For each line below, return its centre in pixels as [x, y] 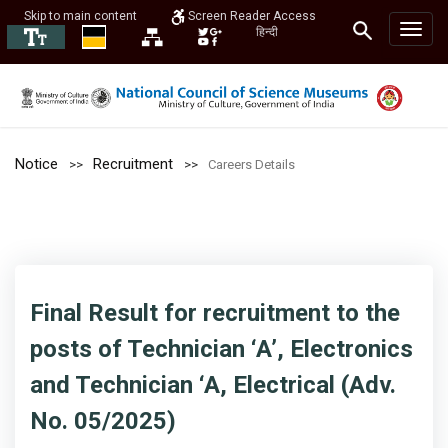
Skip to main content [80, 16]
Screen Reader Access [250, 16]
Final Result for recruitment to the [215, 313]
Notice [36, 164]
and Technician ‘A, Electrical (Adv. [213, 385]
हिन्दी [267, 32]
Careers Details [251, 164]
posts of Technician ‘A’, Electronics [221, 349]
